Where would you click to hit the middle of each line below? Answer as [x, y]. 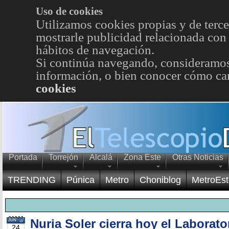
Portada [23, 157]
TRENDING [32, 180]
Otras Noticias [198, 157]
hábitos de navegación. [95, 50]
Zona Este [142, 157]
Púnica [81, 180]
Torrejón [63, 157]
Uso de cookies [69, 11]
